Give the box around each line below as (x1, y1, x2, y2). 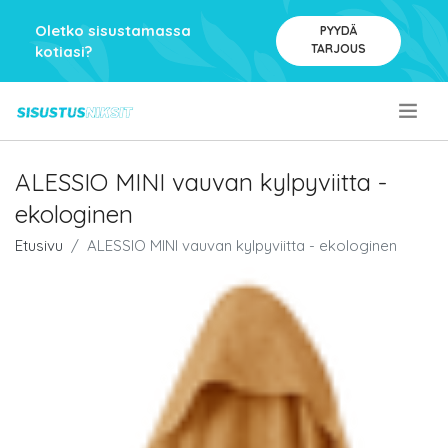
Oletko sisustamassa (35, 21, 191, 40)
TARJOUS (310, 41, 366, 56)
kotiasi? (35, 42, 92, 61)
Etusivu (15, 236, 63, 255)
